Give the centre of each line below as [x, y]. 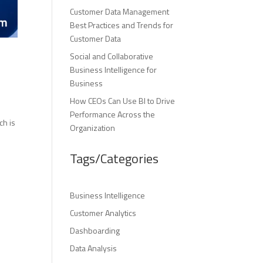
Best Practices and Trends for [122, 25]
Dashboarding [95, 230]
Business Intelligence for [114, 70]
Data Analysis [94, 248]
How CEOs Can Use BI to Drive [123, 101]
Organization [93, 128]
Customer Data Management [120, 11]
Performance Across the [113, 114]
